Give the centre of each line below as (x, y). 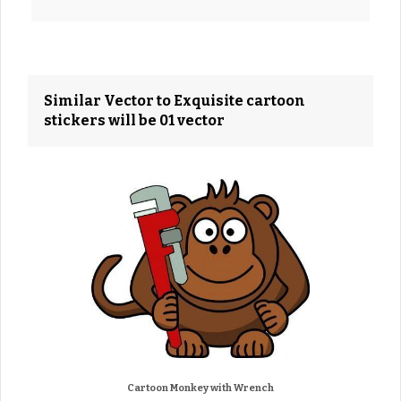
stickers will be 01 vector (134, 120)
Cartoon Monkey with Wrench (200, 388)
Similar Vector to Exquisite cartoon (175, 100)
